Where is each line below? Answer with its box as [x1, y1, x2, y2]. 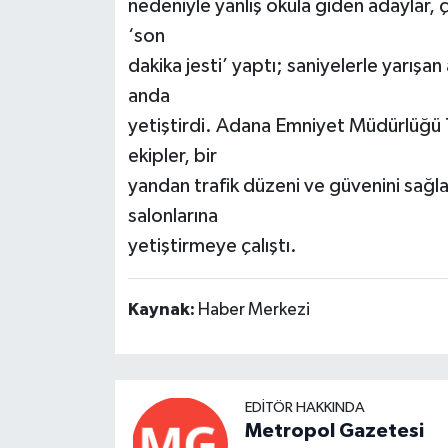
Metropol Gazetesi [244, 420, 424, 441]
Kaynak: [127, 301, 198, 320]
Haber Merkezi [197, 301, 310, 320]
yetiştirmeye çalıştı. [127, 236, 297, 257]
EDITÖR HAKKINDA [244, 399, 365, 415]
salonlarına [127, 206, 218, 227]
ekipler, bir [127, 146, 217, 167]
